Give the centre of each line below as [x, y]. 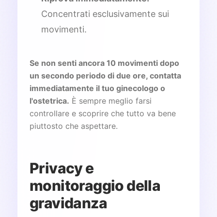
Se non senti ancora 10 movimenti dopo [104, 63]
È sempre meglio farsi [110, 101]
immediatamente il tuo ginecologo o [97, 88]
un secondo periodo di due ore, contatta [105, 75]
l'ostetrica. [49, 101]
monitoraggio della [95, 185]
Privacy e [62, 168]
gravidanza [68, 203]
